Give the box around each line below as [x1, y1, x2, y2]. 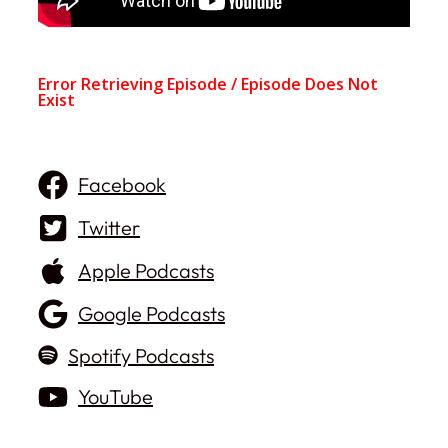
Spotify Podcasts [68, 342, 214, 368]
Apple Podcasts [78, 258, 214, 283]
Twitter [78, 215, 140, 240]
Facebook [78, 172, 166, 197]
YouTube [78, 384, 153, 409]
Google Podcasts [78, 301, 225, 326]
